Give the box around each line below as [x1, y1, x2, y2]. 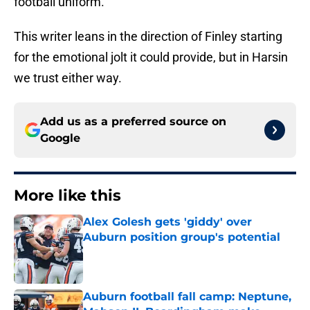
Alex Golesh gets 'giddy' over [83, 215, 252, 229]
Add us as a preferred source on [40, 115, 226, 129]
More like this [14, 186, 121, 206]
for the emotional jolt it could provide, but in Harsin [14, 50, 288, 65]
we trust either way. [14, 71, 122, 86]
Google [40, 131, 80, 145]
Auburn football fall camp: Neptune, [83, 290, 291, 304]
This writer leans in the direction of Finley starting [14, 29, 282, 44]
